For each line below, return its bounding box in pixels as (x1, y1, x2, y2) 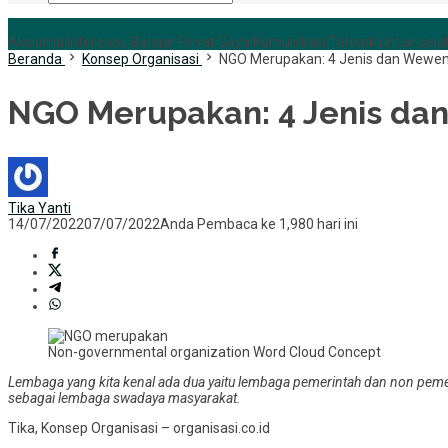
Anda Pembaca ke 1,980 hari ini (160, 216, 358, 233)
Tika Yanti (8, 200, 71, 217)
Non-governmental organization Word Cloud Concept (48, 344, 381, 361)
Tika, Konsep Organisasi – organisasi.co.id (8, 420, 270, 437)
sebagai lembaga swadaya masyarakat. (8, 390, 241, 407)
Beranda (8, 51, 62, 67)
